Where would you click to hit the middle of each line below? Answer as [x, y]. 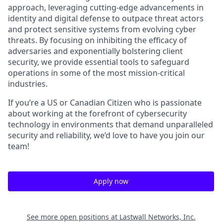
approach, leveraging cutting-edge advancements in [106, 7]
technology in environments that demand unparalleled [111, 124]
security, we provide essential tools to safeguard [99, 62]
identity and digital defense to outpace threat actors [106, 18]
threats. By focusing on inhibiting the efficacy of [97, 40]
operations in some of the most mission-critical [96, 73]
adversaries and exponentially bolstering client [95, 51]
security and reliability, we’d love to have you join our [106, 135]
